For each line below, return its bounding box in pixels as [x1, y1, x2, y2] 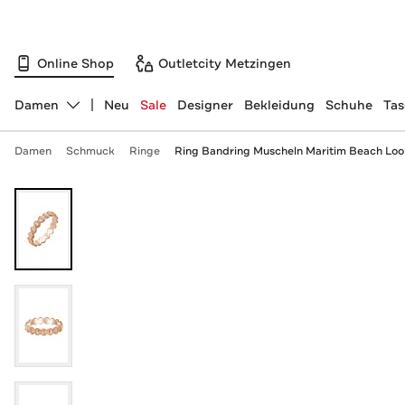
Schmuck [65, 144, 115, 158]
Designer [176, 97, 233, 113]
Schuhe [325, 97, 372, 113]
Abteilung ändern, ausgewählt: [13, 104, 206, 121]
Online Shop [37, 54, 114, 71]
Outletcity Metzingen [158, 54, 291, 71]
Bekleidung [243, 97, 315, 113]
